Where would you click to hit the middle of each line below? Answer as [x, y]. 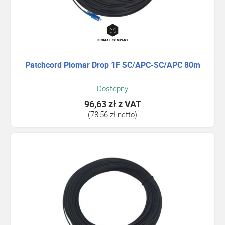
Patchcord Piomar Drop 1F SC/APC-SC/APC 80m [113, 65]
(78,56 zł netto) [113, 114]
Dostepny [113, 89]
